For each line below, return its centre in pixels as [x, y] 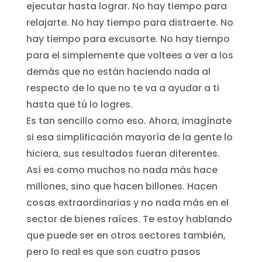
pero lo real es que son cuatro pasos [113, 251]
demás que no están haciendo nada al [118, 71]
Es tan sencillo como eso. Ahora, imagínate [129, 120]
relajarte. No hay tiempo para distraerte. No [130, 22]
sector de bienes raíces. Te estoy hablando [129, 219]
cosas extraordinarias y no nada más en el [127, 202]
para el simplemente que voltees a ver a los [130, 55]
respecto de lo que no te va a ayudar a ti [123, 88]
